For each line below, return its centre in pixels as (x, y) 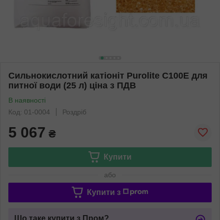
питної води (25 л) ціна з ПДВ (72, 85)
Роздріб (74, 112)
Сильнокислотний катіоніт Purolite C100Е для (108, 75)
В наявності (27, 100)
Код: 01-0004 (29, 112)
